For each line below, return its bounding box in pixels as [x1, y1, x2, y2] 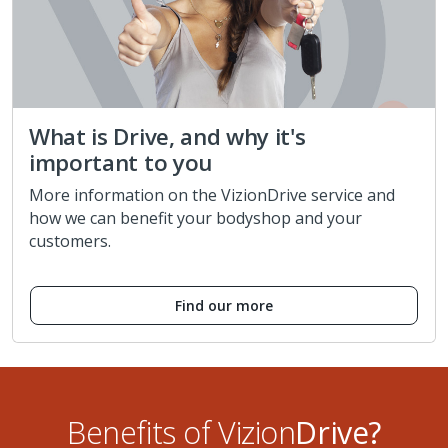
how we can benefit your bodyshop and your [29, 207, 362, 230]
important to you [29, 147, 212, 179]
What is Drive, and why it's [29, 121, 306, 153]
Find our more [175, 296, 273, 316]
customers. [29, 230, 111, 253]
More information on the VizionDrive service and [29, 184, 395, 207]
